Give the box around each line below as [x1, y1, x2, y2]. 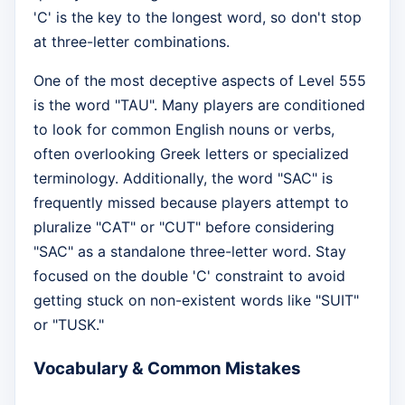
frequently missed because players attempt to [33, 193, 349, 212]
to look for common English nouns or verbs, [33, 120, 334, 139]
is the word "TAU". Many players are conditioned [33, 96, 365, 115]
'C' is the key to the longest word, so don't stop [33, 8, 362, 27]
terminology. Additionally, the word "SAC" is [33, 169, 333, 188]
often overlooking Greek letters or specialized [33, 145, 349, 164]
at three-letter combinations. [33, 33, 230, 52]
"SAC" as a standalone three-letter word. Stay [33, 242, 346, 261]
